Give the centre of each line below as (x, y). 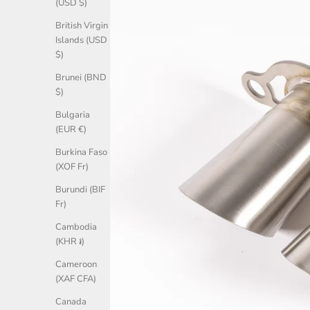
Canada (71, 302)
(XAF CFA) (76, 279)
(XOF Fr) (72, 167)
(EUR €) (71, 130)
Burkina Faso (81, 153)
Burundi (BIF (80, 190)
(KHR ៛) (70, 242)
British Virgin (82, 26)
